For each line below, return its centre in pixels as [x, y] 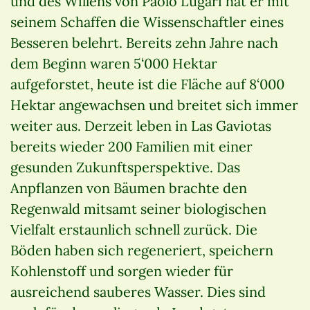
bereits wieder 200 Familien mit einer [131, 146]
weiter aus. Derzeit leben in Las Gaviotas [141, 125]
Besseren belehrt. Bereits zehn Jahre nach [144, 42]
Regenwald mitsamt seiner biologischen [138, 208]
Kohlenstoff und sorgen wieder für [122, 271]
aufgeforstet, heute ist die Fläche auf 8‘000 [147, 84]
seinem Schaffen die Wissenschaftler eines [147, 21]
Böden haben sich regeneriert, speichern [142, 250]
